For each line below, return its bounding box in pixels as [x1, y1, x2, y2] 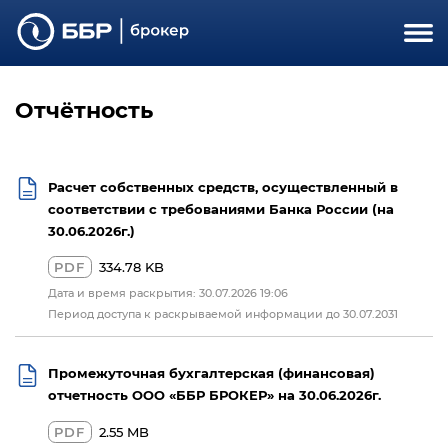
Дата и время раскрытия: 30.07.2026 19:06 [47, 284, 288, 300]
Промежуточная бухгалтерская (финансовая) [47, 364, 375, 382]
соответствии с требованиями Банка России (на [47, 199, 394, 217]
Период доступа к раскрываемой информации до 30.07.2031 [47, 305, 398, 321]
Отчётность [14, 94, 153, 125]
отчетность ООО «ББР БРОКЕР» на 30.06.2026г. [47, 386, 381, 404]
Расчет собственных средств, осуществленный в [47, 177, 398, 195]
